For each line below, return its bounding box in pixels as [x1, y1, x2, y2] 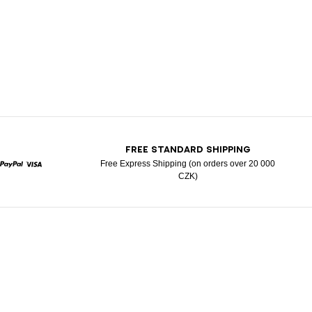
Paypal [10, 172, 38, 182]
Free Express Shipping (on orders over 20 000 [100, 159, 276, 169]
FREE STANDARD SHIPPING [125, 145, 251, 154]
